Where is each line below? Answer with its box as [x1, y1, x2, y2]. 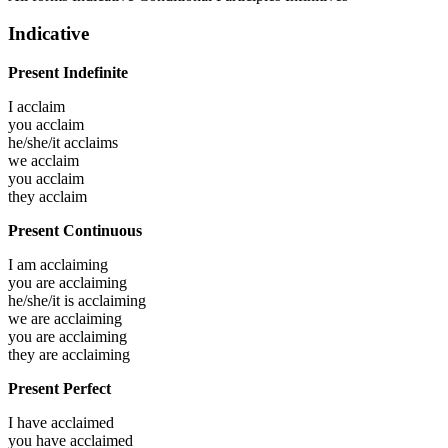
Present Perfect [8, 379, 111, 397]
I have [8, 413, 51, 431]
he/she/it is [8, 291, 78, 309]
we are [8, 309, 54, 327]
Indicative [8, 23, 89, 45]
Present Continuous [8, 221, 142, 239]
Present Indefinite [8, 63, 128, 81]
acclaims [64, 133, 118, 151]
